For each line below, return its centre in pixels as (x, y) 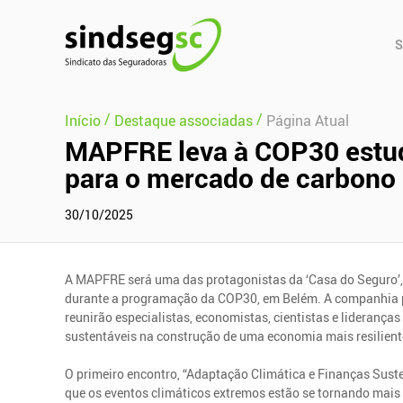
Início (83, 120)
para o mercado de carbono (230, 177)
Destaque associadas (184, 120)
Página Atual (308, 120)
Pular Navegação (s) (59, 20)
